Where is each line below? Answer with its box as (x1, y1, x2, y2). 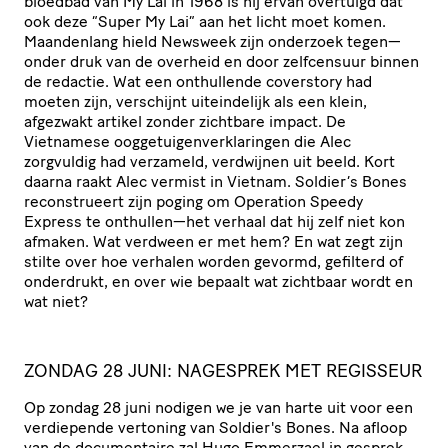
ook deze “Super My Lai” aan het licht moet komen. (24, 11, 386, 31)
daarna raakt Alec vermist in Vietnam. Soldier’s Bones (24, 171, 407, 191)
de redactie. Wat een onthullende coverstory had (24, 71, 372, 91)
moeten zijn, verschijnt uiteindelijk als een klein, (24, 91, 367, 111)
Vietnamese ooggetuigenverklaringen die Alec (24, 131, 351, 151)
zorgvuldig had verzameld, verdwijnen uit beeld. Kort (24, 151, 395, 171)
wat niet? (24, 291, 88, 311)
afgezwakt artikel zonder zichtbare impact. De (24, 111, 346, 131)
